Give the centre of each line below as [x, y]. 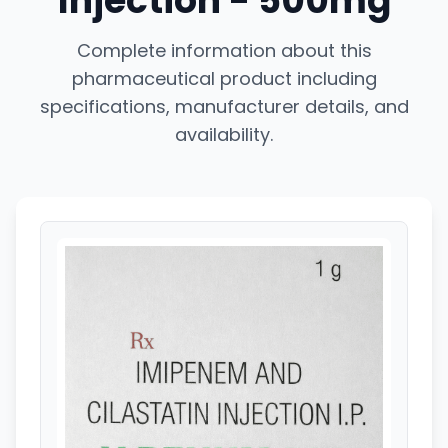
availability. [224, 134]
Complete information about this [224, 50]
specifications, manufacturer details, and [224, 106]
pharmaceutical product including [224, 78]
